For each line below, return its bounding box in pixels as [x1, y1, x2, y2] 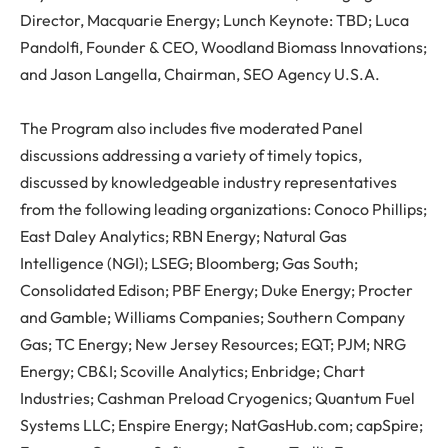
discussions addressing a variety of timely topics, [20, 144, 362, 165]
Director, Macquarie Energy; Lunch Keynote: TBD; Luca [20, 9, 409, 30]
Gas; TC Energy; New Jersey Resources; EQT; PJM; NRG [20, 333, 406, 354]
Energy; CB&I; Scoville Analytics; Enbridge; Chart [20, 360, 365, 381]
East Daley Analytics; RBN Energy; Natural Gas [20, 225, 347, 246]
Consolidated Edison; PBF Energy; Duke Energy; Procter [20, 279, 413, 300]
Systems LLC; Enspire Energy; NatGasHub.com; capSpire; [20, 414, 423, 435]
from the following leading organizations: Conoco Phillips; [20, 198, 427, 219]
